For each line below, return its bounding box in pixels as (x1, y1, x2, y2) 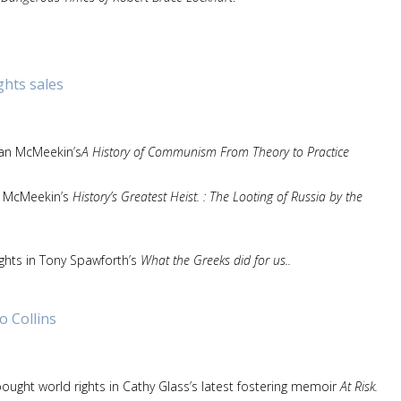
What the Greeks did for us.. (141, 252, 291, 269)
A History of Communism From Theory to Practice (81, 143, 349, 160)
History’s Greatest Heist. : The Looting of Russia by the (73, 187, 363, 205)
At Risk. (340, 378, 378, 395)
